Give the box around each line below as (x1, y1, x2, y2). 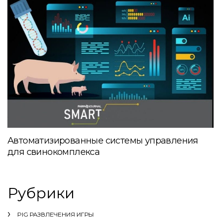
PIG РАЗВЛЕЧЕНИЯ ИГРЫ (17, 210, 94, 218)
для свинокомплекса (7, 146, 100, 157)
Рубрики (7, 184, 74, 202)
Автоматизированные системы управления (7, 135, 198, 146)
